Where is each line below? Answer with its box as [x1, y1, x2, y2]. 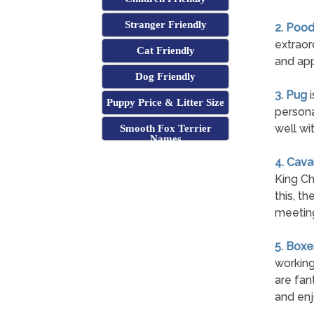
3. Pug [274, 88, 307, 102]
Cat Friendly [136, 45, 195, 57]
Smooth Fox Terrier [119, 123, 212, 135]
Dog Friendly [135, 71, 196, 83]
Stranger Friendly [124, 19, 207, 31]
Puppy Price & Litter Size [107, 97, 225, 109]
